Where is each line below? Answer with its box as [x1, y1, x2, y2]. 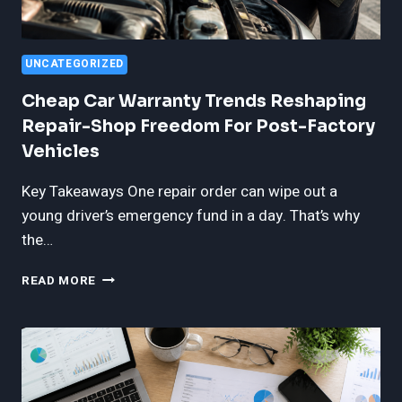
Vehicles [22, 141, 100, 163]
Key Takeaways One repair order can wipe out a [22, 180, 337, 204]
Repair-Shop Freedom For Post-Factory [22, 116, 375, 138]
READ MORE [22, 272, 97, 291]
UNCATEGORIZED [25, 57, 124, 73]
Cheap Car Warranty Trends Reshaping [22, 91, 366, 113]
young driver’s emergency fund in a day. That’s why [22, 205, 360, 228]
